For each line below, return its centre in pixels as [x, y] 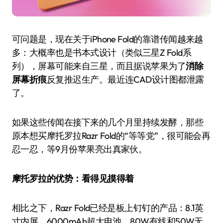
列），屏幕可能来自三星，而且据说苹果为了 [99, 66]
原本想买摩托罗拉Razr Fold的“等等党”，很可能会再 [111, 136]
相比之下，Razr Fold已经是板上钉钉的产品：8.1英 [108, 208]
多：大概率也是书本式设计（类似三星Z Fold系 [102, 53]
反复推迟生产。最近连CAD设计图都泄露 [125, 80]
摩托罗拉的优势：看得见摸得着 [73, 179]
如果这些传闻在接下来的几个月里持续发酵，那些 [108, 122]
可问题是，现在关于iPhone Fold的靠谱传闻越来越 [108, 39]
